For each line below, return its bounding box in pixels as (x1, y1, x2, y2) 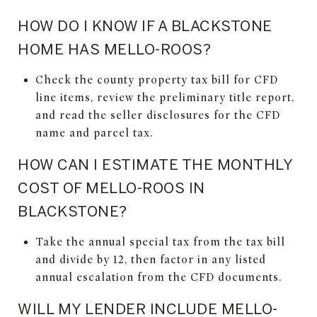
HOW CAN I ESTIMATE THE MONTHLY (18, 155, 292, 173)
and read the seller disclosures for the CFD (35, 108, 280, 122)
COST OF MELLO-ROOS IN (18, 178, 205, 196)
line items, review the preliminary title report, (35, 91, 294, 104)
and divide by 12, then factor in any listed (35, 253, 266, 266)
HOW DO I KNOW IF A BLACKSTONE (18, 16, 272, 34)
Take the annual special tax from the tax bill (35, 235, 285, 248)
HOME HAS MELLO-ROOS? (18, 40, 211, 57)
